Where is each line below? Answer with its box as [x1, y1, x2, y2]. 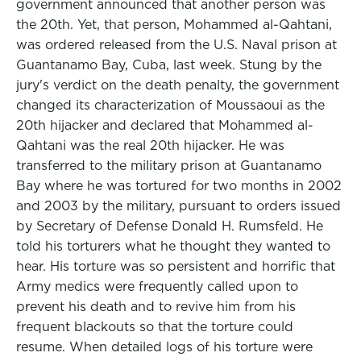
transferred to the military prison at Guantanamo [16, 158, 322, 173]
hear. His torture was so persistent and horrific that [16, 259, 335, 274]
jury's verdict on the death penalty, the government [16, 77, 339, 93]
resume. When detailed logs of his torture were [16, 339, 313, 355]
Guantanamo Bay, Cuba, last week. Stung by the [16, 57, 322, 73]
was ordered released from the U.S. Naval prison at [16, 37, 337, 52]
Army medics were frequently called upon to [16, 279, 298, 294]
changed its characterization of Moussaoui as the [16, 98, 325, 113]
